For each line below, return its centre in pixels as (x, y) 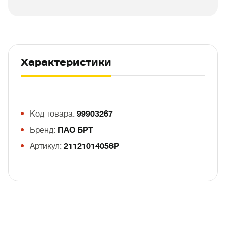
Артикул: (47, 146)
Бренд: (44, 130)
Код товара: (53, 114)
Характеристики (66, 62)
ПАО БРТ (75, 130)
